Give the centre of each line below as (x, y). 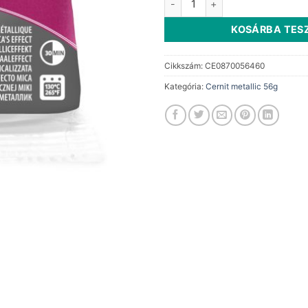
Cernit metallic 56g (242, 86)
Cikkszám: (185, 65)
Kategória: (185, 86)
